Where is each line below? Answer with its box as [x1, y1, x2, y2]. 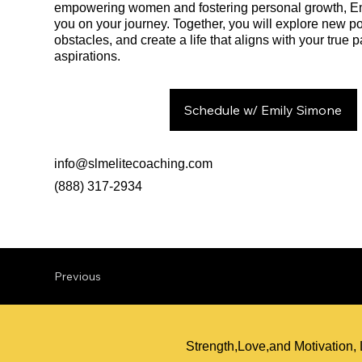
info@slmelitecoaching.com [54, 156, 213, 170]
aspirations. [54, 48, 121, 63]
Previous [54, 268, 102, 284]
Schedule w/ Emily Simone [184, 101, 343, 118]
